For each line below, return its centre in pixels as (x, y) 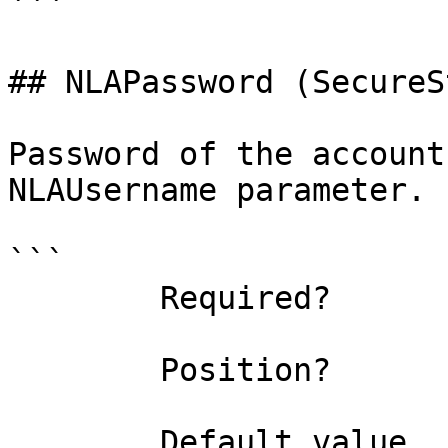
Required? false (84, 298)
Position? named (84, 370)
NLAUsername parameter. (217, 190)
